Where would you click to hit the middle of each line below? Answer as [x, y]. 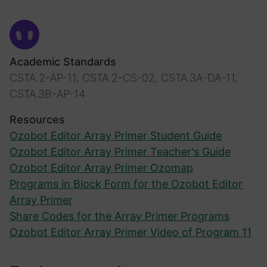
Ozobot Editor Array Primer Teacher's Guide [120, 152]
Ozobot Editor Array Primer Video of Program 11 [131, 232]
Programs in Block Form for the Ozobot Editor [126, 184]
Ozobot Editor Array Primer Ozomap [101, 168]
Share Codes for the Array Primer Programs [119, 216]
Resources [37, 120]
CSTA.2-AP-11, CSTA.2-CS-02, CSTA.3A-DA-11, [124, 78]
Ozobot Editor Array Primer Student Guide [116, 136]
